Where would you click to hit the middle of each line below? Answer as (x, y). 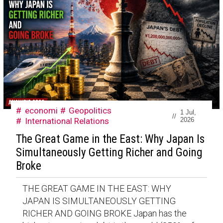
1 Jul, (188, 112)
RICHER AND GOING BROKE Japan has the (104, 213)
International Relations (67, 121)
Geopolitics (90, 111)
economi (41, 111)
